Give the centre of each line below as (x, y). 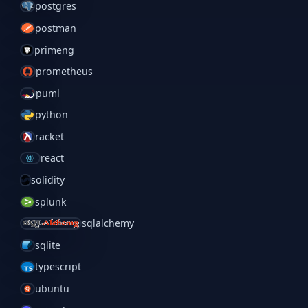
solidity (47, 180)
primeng (55, 49)
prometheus (64, 71)
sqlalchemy (108, 223)
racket (50, 136)
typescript (58, 267)
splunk (51, 201)
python (52, 115)
